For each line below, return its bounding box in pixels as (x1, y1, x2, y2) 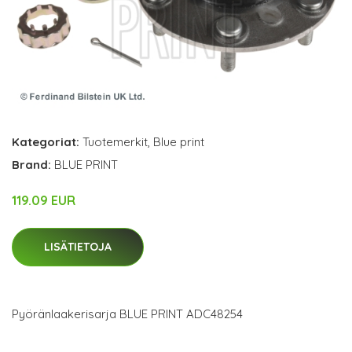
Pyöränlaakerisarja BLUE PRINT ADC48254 (12, 306, 243, 321)
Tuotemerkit (82, 134, 148, 149)
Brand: (12, 157, 54, 172)
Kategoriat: (12, 134, 79, 149)
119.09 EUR (12, 192, 75, 208)
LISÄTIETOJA (44, 240, 112, 254)
